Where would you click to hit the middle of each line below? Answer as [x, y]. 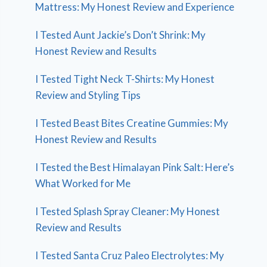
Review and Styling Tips [88, 95]
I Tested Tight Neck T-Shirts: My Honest [125, 79]
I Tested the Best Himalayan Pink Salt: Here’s [135, 167]
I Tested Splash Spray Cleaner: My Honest [128, 211]
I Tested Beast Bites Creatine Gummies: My [132, 123]
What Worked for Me [83, 183]
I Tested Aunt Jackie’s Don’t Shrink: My [121, 35]
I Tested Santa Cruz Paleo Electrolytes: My [130, 255]
